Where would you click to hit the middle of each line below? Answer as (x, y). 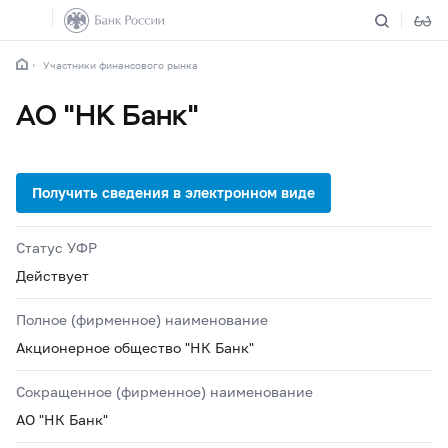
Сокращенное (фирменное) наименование (164, 391)
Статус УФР (56, 247)
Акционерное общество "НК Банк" (135, 347)
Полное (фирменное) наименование (142, 319)
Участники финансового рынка (120, 65)
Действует (52, 275)
